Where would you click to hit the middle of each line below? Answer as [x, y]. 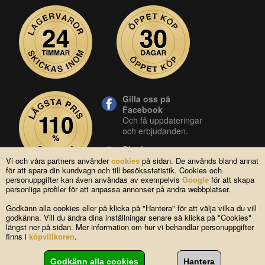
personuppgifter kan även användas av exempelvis [94, 180]
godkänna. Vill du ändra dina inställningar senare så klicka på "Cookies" [129, 217]
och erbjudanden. [155, 131]
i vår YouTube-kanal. [161, 199]
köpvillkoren [52, 236]
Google [195, 180]
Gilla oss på [146, 99]
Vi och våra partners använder [59, 161]
